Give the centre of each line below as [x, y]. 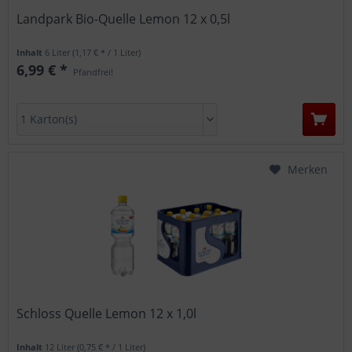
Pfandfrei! [92, 72]
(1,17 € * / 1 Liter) [107, 53]
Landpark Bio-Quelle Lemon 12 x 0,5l [124, 19]
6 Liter [59, 53]
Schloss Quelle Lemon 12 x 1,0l [107, 313]
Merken [308, 169]
